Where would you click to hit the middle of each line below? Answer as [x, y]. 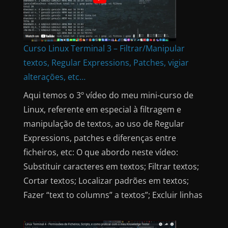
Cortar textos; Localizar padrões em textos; [106, 180]
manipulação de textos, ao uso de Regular [104, 123]
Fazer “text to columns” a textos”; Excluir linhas [113, 195]
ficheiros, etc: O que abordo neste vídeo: [101, 152]
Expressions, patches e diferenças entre [100, 138]
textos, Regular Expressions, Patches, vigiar [106, 62]
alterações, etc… [54, 77]
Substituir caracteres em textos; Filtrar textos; [111, 166]
